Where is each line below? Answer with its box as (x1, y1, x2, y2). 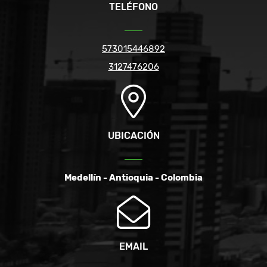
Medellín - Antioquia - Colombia (64, 172, 203, 184)
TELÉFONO (109, 1, 158, 13)
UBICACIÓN (107, 130, 160, 142)
